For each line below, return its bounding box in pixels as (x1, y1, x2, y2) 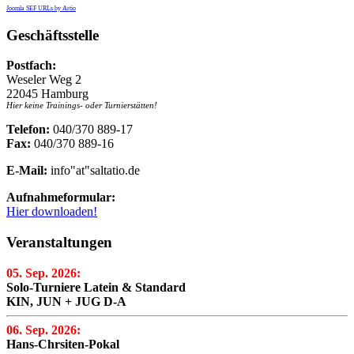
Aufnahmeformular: (6, 190, 115, 205)
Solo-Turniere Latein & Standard (6, 280, 186, 294)
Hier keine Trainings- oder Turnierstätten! (6, 101, 157, 111)
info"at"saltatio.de (47, 164, 140, 178)
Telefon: (6, 122, 50, 137)
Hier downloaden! (6, 205, 97, 219)
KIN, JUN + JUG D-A (6, 294, 126, 308)
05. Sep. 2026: (6, 265, 81, 280)
